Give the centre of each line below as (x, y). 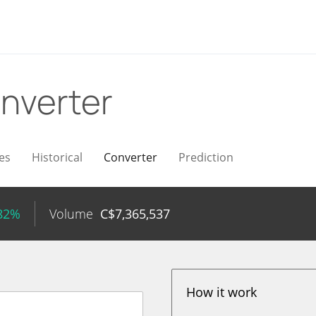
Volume (71, 214)
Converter (130, 157)
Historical (57, 157)
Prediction (206, 157)
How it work (222, 292)
